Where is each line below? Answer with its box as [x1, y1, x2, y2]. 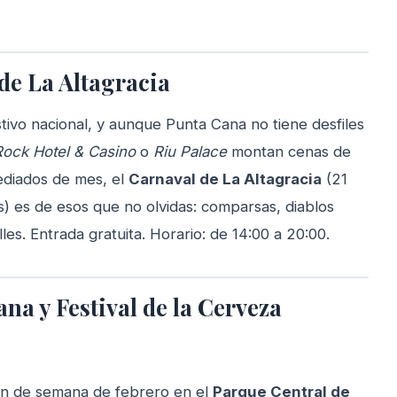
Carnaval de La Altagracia [128, 170, 322, 188]
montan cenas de [227, 143, 351, 160]
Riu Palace [153, 143, 227, 160]
